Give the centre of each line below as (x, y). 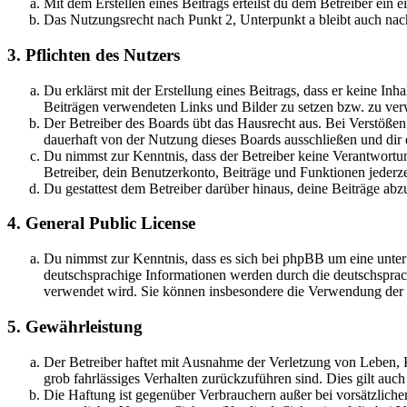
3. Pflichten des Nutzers (94, 55)
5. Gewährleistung (75, 326)
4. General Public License (101, 223)
